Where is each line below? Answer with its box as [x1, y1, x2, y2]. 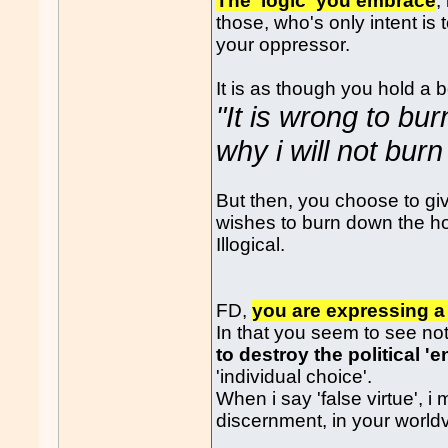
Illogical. [216, 233, 286, 255]
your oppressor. [216, 33, 351, 55]
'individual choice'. [216, 365, 373, 387]
